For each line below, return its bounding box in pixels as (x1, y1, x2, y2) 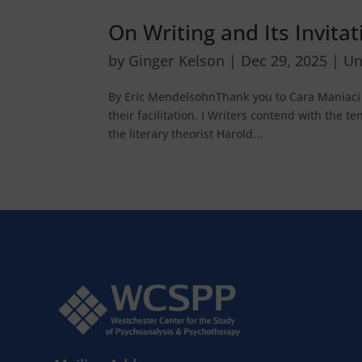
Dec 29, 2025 (241, 51, 328, 71)
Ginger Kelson (128, 51, 225, 71)
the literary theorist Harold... (108, 126, 263, 142)
